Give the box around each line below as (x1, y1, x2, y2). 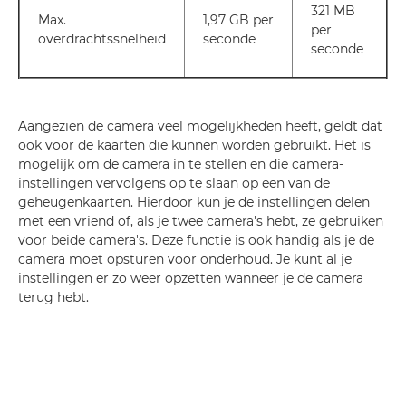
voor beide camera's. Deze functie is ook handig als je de (18, 232, 374, 249)
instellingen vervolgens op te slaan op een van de (18, 175, 330, 192)
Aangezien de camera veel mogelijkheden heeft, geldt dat (18, 118, 382, 135)
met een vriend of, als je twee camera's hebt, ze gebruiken (18, 213, 383, 230)
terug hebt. (18, 289, 89, 306)
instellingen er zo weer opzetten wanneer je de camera (18, 270, 363, 287)
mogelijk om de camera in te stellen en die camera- (18, 156, 343, 173)
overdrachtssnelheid (38, 31, 166, 48)
